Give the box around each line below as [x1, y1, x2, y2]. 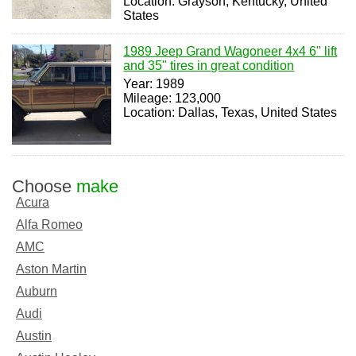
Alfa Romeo [16, 217, 83, 231]
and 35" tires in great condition [123, 59, 295, 73]
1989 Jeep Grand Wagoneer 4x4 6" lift [123, 44, 338, 59]
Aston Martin [16, 261, 87, 276]
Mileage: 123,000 [123, 91, 222, 106]
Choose [12, 176, 76, 196]
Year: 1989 [123, 77, 185, 91]
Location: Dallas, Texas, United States [123, 106, 338, 120]
